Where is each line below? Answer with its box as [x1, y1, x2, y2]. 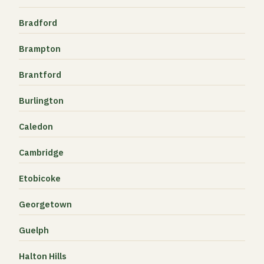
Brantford [19, 69, 61, 80]
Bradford [19, 17, 57, 28]
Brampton [19, 43, 61, 54]
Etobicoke [19, 173, 61, 184]
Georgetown [19, 199, 72, 210]
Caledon [19, 121, 53, 132]
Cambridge [19, 147, 64, 158]
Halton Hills [19, 250, 67, 262]
